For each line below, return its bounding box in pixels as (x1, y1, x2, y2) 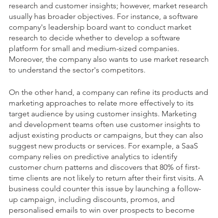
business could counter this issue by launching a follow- (9, 183, 201, 193)
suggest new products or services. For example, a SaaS (9, 141, 198, 150)
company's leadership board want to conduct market (9, 22, 191, 32)
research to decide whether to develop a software (9, 33, 180, 42)
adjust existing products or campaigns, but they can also (9, 130, 203, 140)
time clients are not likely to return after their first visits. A (9, 173, 203, 182)
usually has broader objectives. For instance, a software (9, 11, 198, 21)
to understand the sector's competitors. (9, 65, 147, 74)
